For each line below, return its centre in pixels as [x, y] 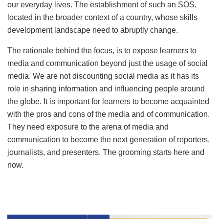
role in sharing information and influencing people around [106, 88]
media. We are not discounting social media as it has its [103, 76]
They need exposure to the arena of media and [88, 127]
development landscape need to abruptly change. [93, 30]
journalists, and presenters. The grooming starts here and [106, 152]
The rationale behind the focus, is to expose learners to [102, 50]
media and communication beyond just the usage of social [108, 63]
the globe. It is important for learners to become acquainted [108, 101]
